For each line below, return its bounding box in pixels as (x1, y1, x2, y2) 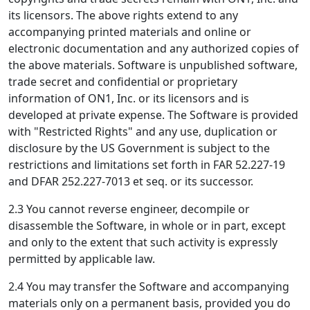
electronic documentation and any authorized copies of (8, 41, 299, 56)
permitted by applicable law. (8, 251, 155, 266)
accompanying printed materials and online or (8, 24, 251, 39)
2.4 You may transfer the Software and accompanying (8, 279, 289, 294)
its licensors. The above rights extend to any (8, 8, 238, 23)
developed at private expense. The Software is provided (8, 107, 298, 122)
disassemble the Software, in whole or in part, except (8, 218, 286, 233)
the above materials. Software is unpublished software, (8, 57, 298, 73)
